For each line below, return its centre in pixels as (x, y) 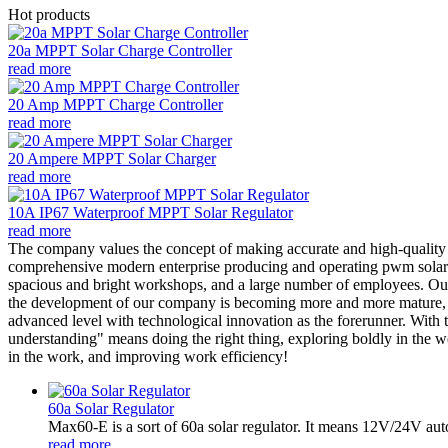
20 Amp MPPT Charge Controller (115, 104)
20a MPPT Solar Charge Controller (120, 50)
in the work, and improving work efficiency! (148, 356)
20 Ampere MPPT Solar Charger (112, 158)
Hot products (49, 14)
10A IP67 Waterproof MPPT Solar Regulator (150, 212)
